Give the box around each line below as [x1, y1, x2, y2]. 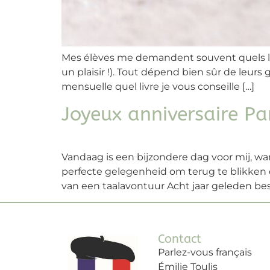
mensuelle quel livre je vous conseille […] [61, 81, 254, 93]
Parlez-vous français [157, 246, 252, 259]
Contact [157, 232, 201, 246]
